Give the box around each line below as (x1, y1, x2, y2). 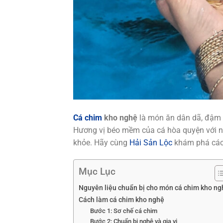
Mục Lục (79, 166, 115, 178)
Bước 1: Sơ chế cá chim (90, 207, 157, 215)
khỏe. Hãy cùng (73, 138, 129, 148)
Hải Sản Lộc (129, 138, 172, 148)
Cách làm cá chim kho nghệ (79, 195, 164, 204)
